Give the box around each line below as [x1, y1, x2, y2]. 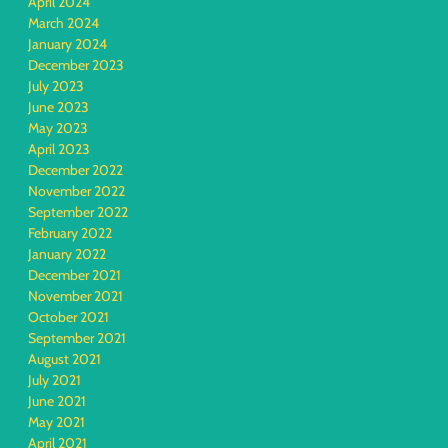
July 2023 [28, 77, 84, 95]
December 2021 [28, 266, 121, 284]
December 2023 [28, 56, 124, 74]
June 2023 [28, 98, 89, 116]
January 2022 [28, 245, 106, 263]
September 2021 [28, 329, 126, 347]
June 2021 [28, 392, 86, 410]
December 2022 [28, 161, 123, 179]
